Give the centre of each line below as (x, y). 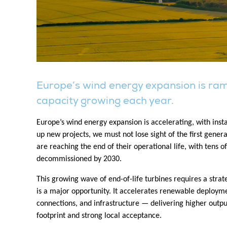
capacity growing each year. (105, 100)
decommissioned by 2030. (79, 159)
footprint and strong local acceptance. (99, 216)
